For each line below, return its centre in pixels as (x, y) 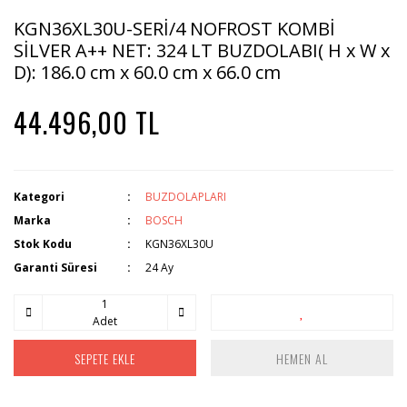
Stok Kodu (43, 244)
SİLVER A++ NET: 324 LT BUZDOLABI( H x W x (202, 50)
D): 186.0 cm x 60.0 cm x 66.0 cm (147, 72)
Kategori (39, 197)
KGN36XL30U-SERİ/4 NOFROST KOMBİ (174, 29)
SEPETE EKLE (104, 358)
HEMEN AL (303, 358)
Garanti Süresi (55, 268)
